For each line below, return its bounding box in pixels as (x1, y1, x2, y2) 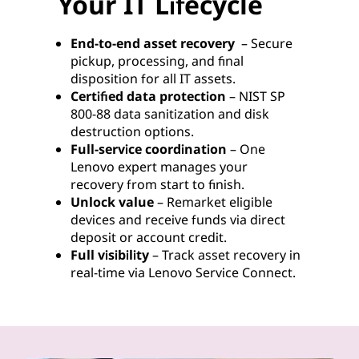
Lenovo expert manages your (71, 157, 248, 175)
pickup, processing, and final (71, 51, 244, 70)
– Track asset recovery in (149, 245, 301, 264)
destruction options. (71, 122, 194, 140)
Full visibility (71, 245, 149, 264)
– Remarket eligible (157, 192, 272, 211)
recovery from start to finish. (71, 175, 244, 193)
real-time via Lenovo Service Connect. (71, 263, 296, 281)
